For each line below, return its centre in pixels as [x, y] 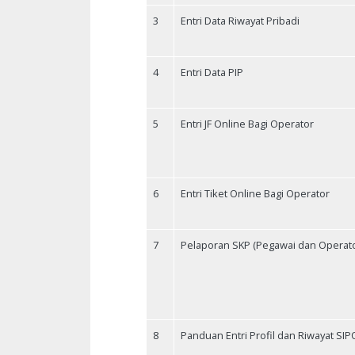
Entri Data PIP [212, 73]
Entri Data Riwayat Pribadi [240, 21]
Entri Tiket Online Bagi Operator [255, 194]
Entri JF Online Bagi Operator [247, 124]
